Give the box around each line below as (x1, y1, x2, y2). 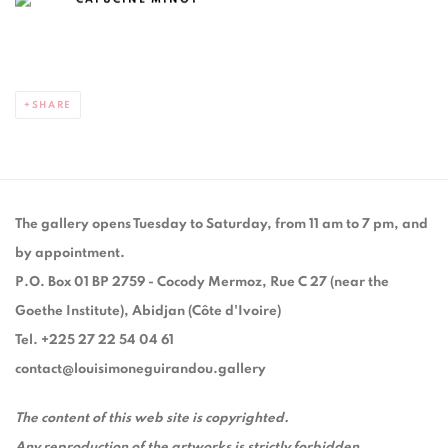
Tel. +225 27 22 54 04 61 (15, 332, 180, 347)
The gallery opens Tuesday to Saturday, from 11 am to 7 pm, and (15, 216, 428, 231)
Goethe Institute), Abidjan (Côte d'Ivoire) (15, 303, 281, 318)
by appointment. (15, 245, 125, 260)
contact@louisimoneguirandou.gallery (15, 361, 266, 376)
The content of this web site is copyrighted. (15, 410, 292, 425)
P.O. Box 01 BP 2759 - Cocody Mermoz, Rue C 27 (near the (15, 274, 389, 289)
